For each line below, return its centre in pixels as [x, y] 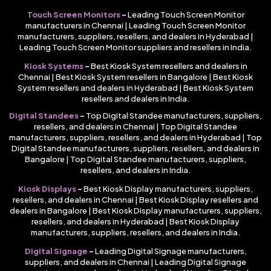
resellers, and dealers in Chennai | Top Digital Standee [135, 127]
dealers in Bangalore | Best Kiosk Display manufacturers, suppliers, [135, 211]
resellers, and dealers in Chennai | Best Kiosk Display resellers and [135, 200]
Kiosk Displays [47, 189]
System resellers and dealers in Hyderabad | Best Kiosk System [135, 88]
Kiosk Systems [54, 66]
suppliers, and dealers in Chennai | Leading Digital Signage [135, 262]
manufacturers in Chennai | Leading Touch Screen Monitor [135, 26]
